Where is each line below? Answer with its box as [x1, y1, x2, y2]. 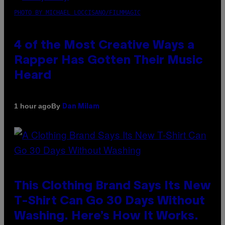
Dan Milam [62, 103, 99, 110]
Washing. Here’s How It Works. [14, 210, 198, 222]
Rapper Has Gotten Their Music [14, 55, 203, 66]
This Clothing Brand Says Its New [14, 180, 211, 192]
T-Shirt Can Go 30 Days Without [14, 195, 205, 207]
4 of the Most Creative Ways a [14, 40, 194, 51]
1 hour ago [14, 102, 51, 110]
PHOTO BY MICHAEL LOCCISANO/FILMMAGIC [14, 9, 141, 16]
